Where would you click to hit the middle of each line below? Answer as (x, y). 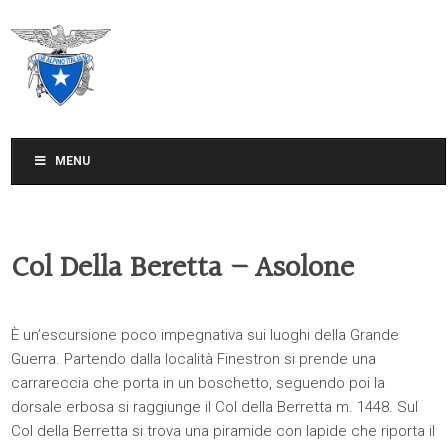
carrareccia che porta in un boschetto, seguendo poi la (198, 383)
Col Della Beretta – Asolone (183, 269)
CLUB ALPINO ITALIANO (188, 56)
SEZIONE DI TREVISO (180, 74)
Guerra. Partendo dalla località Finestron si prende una (194, 359)
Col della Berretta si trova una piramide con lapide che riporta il (223, 431)
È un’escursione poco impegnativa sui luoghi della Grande (205, 335)
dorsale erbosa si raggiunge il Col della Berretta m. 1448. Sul (215, 407)
